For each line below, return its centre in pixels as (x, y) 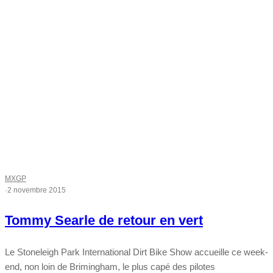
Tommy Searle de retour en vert (104, 221)
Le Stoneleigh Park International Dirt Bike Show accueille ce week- (136, 252)
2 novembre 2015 (37, 190)
